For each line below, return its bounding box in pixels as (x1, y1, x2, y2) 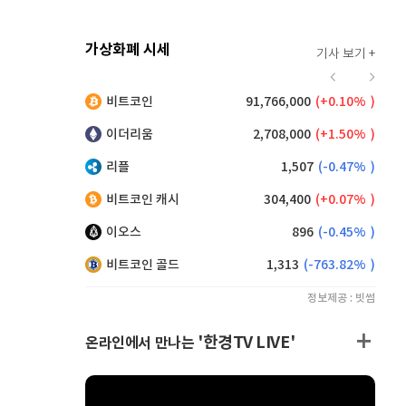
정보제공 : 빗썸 (307, 292, 375, 304)
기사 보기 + (316, 47, 375, 62)
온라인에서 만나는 (85, 334, 198, 353)
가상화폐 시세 (85, 41, 170, 59)
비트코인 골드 (106, 257, 179, 273)
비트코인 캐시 (106, 192, 179, 208)
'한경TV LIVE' (198, 333, 295, 353)
